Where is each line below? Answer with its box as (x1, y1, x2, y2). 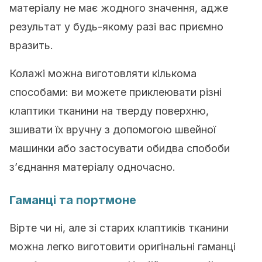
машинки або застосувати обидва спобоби (9, 142, 230, 154)
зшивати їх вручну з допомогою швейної (9, 123, 216, 136)
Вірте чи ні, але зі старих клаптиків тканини (9, 222, 229, 234)
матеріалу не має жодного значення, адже (9, 2, 228, 14)
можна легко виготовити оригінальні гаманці (9, 240, 236, 253)
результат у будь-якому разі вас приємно (9, 20, 223, 33)
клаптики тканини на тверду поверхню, (9, 105, 209, 117)
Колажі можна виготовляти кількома (9, 67, 196, 80)
